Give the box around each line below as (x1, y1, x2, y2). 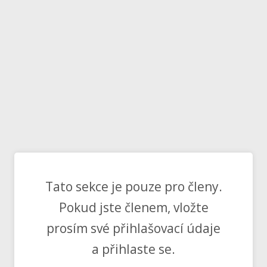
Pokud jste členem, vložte (58, 199, 209, 216)
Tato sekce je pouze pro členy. (45, 178, 222, 195)
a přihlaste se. (92, 241, 175, 258)
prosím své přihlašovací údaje (46, 220, 221, 237)
